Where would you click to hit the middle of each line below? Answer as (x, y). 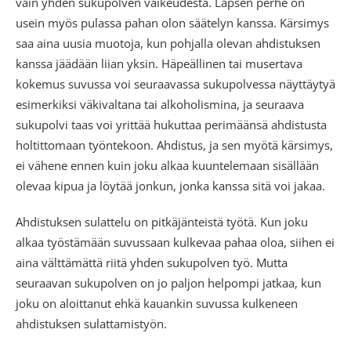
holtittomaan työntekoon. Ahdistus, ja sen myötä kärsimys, (174, 145)
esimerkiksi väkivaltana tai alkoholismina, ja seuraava (160, 104)
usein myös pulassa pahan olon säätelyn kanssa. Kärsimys (172, 22)
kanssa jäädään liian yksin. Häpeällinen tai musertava (159, 63)
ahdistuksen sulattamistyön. (91, 323)
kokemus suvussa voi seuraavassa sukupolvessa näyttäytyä (175, 83)
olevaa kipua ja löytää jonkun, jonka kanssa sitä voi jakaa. (170, 185)
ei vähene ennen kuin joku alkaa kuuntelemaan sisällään (167, 165)
